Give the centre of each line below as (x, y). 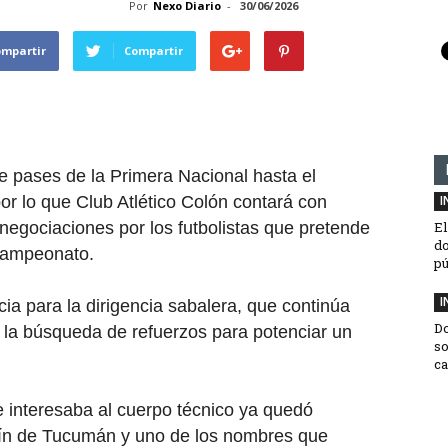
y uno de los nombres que (222, 436)
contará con (277, 202)
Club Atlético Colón (152, 202)
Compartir (153, 50)
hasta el (282, 176)
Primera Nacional (179, 176)
